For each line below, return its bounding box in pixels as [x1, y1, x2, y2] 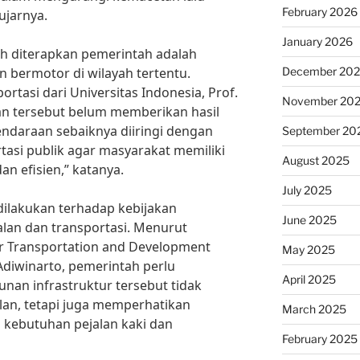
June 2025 [281, 213, 337, 227]
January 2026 [281, 35, 353, 49]
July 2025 [281, 183, 332, 198]
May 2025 [281, 243, 335, 257]
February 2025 [281, 332, 358, 346]
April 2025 [281, 272, 336, 287]
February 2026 [281, 5, 358, 19]
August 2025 [281, 153, 350, 168]
